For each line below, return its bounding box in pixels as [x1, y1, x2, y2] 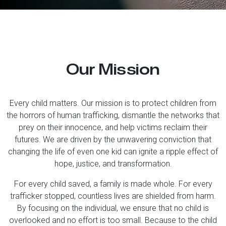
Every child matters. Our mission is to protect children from [10, 98, 216, 108]
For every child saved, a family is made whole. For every [14, 179, 212, 189]
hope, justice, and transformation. [54, 159, 172, 168]
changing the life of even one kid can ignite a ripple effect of [8, 147, 218, 156]
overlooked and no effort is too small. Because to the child [9, 215, 217, 225]
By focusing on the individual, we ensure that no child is [17, 203, 209, 213]
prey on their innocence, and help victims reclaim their [19, 123, 207, 132]
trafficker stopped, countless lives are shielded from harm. [10, 191, 216, 201]
